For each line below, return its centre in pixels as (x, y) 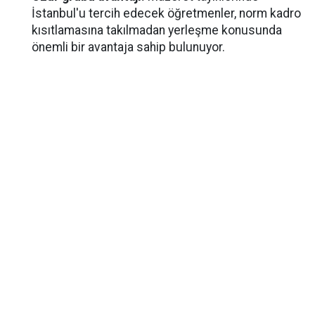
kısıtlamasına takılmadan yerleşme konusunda (157, 30)
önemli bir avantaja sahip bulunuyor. (128, 47)
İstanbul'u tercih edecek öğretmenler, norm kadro (166, 13)
